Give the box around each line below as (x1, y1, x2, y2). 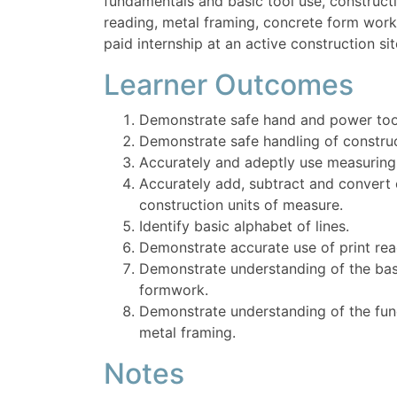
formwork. (139, 281, 208, 300)
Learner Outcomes (104, 67, 354, 103)
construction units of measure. (139, 196, 343, 214)
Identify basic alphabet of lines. (139, 217, 349, 236)
